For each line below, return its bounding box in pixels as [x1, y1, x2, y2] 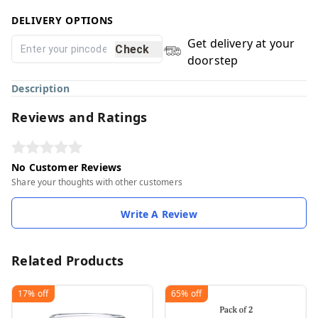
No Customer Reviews [11, 160, 122, 174]
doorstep [187, 53, 238, 68]
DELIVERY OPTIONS [11, 13, 114, 27]
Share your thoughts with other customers [11, 176, 182, 188]
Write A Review [121, 207, 197, 221]
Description [11, 82, 70, 95]
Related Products [11, 252, 124, 269]
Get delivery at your [187, 35, 295, 51]
